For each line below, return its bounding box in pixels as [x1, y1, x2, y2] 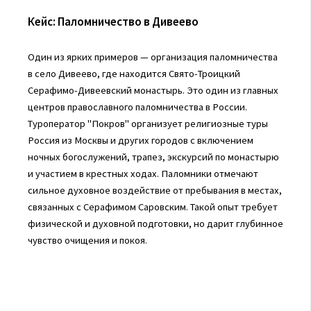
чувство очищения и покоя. [27, 234, 147, 247]
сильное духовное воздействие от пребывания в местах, [27, 184, 282, 197]
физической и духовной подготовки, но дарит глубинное [27, 217, 283, 230]
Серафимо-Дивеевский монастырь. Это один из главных [27, 84, 278, 97]
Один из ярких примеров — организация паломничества [27, 51, 278, 64]
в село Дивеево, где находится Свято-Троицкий [27, 67, 240, 81]
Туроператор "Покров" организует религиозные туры [27, 117, 268, 131]
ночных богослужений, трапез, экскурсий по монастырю [27, 151, 279, 164]
